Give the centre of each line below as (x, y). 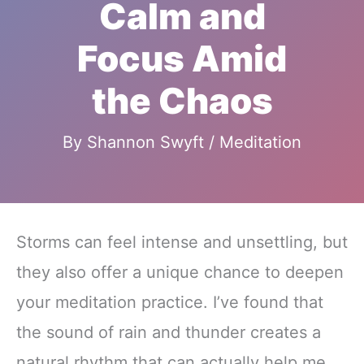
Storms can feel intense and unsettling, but (182, 243)
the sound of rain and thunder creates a (169, 333)
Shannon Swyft (148, 143)
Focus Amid (182, 59)
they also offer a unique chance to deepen (180, 273)
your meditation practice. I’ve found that (170, 303)
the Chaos (182, 102)
